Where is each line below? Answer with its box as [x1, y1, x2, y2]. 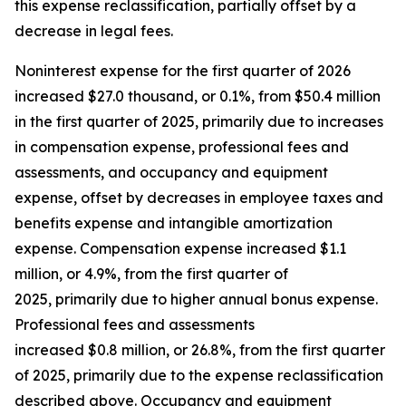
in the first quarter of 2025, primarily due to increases [14, 112, 383, 130]
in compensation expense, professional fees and [14, 138, 349, 156]
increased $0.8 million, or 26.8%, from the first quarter [14, 341, 385, 359]
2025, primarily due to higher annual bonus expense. [14, 290, 378, 308]
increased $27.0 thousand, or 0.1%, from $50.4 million [14, 87, 381, 105]
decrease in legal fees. [14, 22, 177, 40]
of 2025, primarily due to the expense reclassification [14, 366, 383, 384]
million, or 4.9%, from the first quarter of [14, 265, 288, 283]
